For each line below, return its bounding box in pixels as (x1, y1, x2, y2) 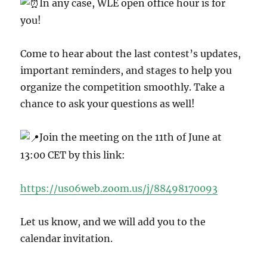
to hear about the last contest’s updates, (49, 48, 241, 60)
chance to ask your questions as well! (20, 98, 195, 110)
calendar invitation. (20, 232, 113, 244)
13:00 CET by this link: (20, 148, 126, 161)
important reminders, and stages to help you (20, 64, 232, 77)
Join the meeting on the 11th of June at (39, 131, 222, 144)
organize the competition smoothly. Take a (20, 81, 225, 94)
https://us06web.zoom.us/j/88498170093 (20, 182, 218, 194)
